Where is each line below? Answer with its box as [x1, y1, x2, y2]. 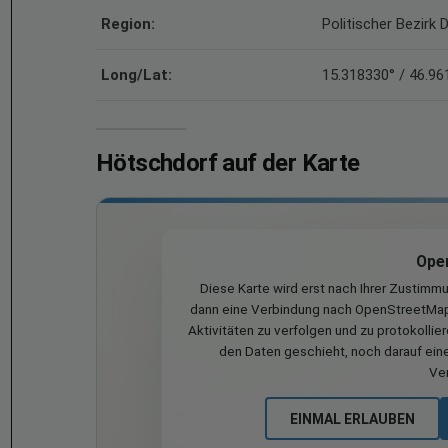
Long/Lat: [101, 66, 172, 84]
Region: [101, 15, 155, 33]
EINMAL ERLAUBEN [289, 410, 415, 427]
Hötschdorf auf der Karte [96, 149, 360, 177]
